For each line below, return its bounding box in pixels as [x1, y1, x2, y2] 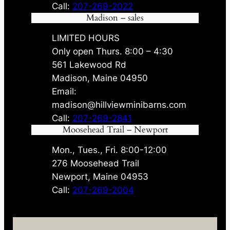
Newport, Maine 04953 [52, 171, 149, 182]
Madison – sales [86, 12, 144, 24]
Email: [52, 86, 77, 97]
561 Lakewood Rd [52, 60, 127, 70]
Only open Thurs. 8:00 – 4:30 [52, 46, 174, 57]
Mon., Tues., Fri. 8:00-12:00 [52, 145, 167, 156]
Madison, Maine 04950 [52, 73, 148, 84]
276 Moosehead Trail [52, 158, 140, 169]
